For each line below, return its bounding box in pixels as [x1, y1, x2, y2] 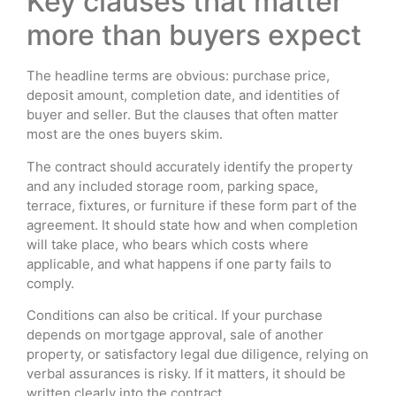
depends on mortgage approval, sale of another [27, 326, 324, 344]
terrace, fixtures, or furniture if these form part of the [27, 196, 357, 214]
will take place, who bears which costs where [27, 235, 308, 253]
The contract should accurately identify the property [27, 157, 353, 175]
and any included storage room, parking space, [27, 177, 318, 194]
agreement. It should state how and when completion [27, 216, 358, 233]
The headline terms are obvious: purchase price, [27, 67, 330, 85]
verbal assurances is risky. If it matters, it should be [27, 365, 346, 383]
